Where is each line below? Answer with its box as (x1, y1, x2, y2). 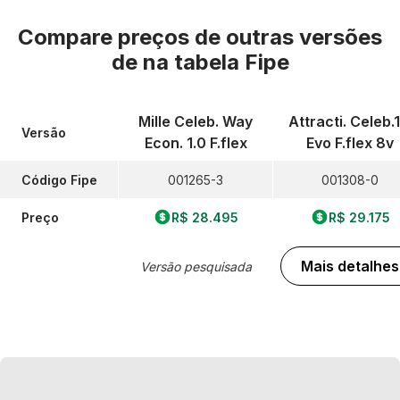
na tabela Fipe (142, 49, 289, 75)
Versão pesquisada (139, 258, 252, 274)
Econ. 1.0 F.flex (144, 134, 247, 152)
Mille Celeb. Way (138, 112, 253, 130)
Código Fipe (21, 171, 97, 187)
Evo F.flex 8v (306, 134, 394, 152)
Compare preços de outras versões (18, 24, 382, 50)
